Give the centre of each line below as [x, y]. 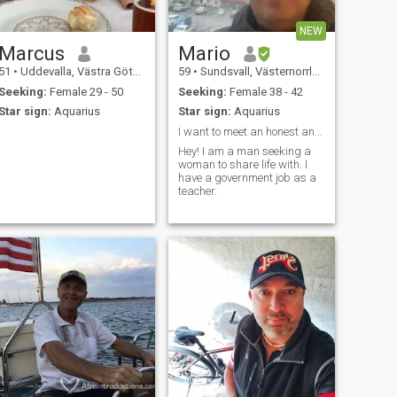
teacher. [197, 191]
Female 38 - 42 [265, 91]
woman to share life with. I [242, 165]
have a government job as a [247, 178]
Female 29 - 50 [85, 91]
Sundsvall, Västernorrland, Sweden [254, 72]
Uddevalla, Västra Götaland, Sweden [75, 72]
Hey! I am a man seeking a [244, 152]
